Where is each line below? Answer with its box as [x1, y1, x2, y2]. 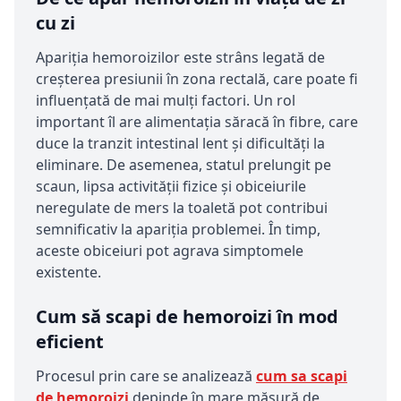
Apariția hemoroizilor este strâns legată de [36, 47, 325, 68]
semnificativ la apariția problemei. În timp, [36, 219, 320, 240]
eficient [36, 329, 104, 354]
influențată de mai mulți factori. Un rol [36, 90, 295, 111]
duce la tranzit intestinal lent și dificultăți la [36, 133, 325, 154]
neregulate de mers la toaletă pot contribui [36, 198, 328, 218]
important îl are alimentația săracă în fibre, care [36, 112, 358, 132]
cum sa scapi [256, 366, 347, 387]
